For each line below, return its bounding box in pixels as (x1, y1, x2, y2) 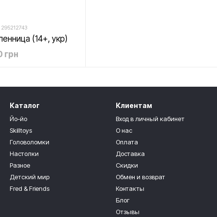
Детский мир (10, 173, 49, 181)
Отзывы (116, 208, 139, 216)
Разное (10, 161, 30, 169)
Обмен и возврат (116, 173, 165, 181)
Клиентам (116, 101, 152, 109)
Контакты (116, 185, 144, 192)
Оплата (116, 138, 138, 146)
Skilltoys (10, 126, 32, 134)
